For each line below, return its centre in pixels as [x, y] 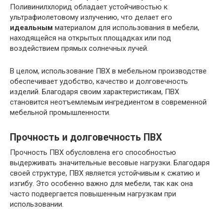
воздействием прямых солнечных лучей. [79, 48]
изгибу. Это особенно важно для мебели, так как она [101, 183]
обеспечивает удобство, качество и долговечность [99, 81]
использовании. [37, 204]
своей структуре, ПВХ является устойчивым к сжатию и [105, 173]
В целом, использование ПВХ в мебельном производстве [108, 71]
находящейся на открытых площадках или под [91, 38]
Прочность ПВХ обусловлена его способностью [93, 152]
